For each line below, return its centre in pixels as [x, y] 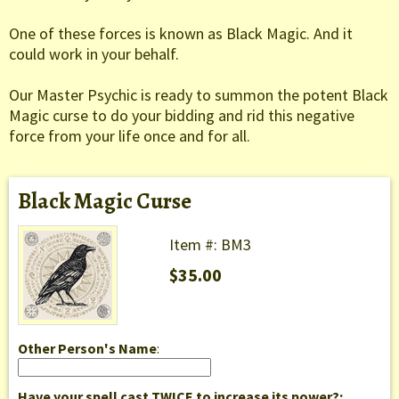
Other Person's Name [87, 349]
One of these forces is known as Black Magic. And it [181, 34]
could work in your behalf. [94, 54]
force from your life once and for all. [130, 136]
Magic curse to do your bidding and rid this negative [182, 116]
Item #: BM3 [210, 245]
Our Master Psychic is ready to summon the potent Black [199, 95]
